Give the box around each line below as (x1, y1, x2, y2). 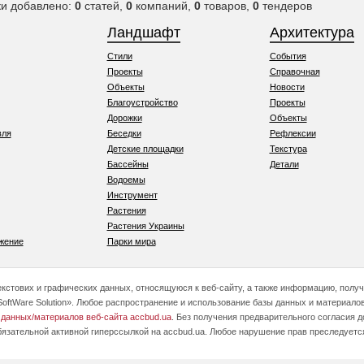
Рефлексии (269, 128, 316, 138)
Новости (269, 82, 305, 92)
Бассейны (106, 159, 149, 169)
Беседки (106, 128, 141, 138)
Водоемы (106, 175, 145, 184)
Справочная (269, 67, 320, 76)
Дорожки (106, 113, 142, 123)
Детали (269, 159, 299, 169)
